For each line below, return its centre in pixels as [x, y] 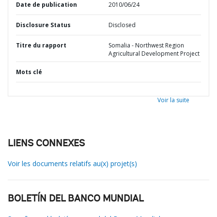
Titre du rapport [41, 45]
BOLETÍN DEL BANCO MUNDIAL [76, 199]
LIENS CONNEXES [46, 144]
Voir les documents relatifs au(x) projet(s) [72, 163]
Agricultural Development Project [154, 54]
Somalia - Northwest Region [146, 45]
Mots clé [29, 72]
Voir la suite [173, 100]
